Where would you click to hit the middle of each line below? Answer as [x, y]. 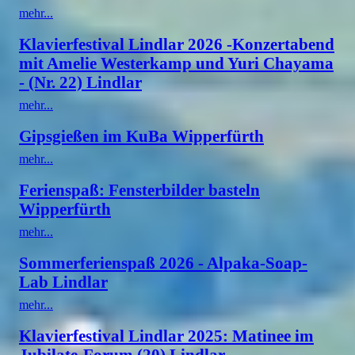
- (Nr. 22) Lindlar [80, 82]
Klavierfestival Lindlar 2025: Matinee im [166, 335]
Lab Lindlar [63, 281]
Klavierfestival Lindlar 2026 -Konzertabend [177, 44]
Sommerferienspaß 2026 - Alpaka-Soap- [163, 262]
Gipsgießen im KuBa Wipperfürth [141, 136]
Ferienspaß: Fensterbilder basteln [139, 189]
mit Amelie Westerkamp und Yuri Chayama [176, 63]
